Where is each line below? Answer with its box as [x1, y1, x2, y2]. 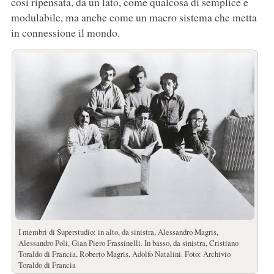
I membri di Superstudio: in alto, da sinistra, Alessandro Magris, [18, 226, 218, 238]
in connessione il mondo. [10, 25, 120, 40]
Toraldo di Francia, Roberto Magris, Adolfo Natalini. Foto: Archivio [18, 248, 231, 260]
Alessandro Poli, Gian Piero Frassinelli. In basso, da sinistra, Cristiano [18, 237, 239, 249]
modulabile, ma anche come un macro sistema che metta [10, 10, 257, 25]
